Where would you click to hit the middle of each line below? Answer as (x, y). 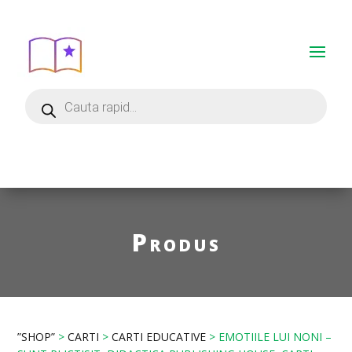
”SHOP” (37, 337)
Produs (176, 242)
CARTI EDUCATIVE (159, 337)
